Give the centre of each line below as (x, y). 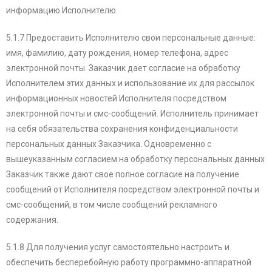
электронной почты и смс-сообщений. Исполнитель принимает (132, 114)
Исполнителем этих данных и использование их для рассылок (130, 83)
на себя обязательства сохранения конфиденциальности (122, 129)
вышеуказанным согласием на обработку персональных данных (135, 159)
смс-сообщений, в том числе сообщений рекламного (112, 205)
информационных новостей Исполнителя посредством (116, 99)
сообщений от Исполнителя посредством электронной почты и (133, 190)
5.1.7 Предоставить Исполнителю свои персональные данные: (131, 38)
